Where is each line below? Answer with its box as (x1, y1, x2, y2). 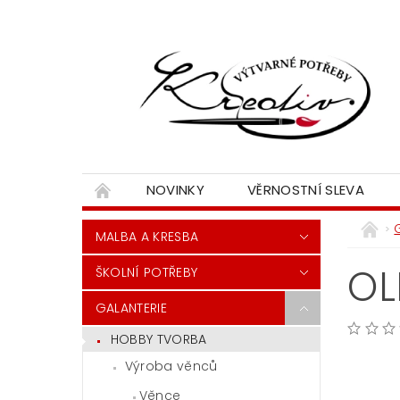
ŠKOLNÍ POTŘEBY (95, 263, 198, 282)
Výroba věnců (124, 356, 218, 375)
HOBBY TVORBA (110, 330, 207, 349)
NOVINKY (146, 180, 205, 200)
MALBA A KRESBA (95, 228, 199, 246)
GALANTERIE (95, 299, 167, 318)
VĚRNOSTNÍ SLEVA (247, 180, 364, 200)
